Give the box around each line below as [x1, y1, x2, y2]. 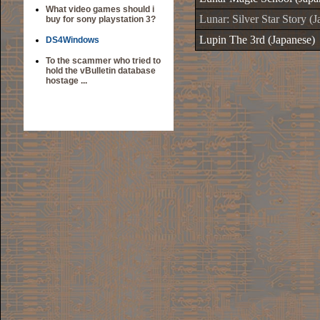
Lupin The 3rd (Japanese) [199, 34, 315, 46]
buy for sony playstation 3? [46, 14, 156, 24]
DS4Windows [46, 35, 99, 45]
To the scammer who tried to [46, 56, 161, 66]
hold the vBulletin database [46, 66, 156, 76]
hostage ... [46, 76, 87, 86]
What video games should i [46, 4, 154, 14]
